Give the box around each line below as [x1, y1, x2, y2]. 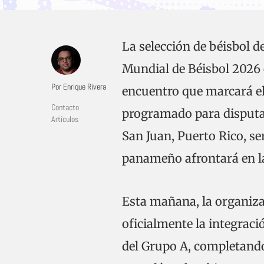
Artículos [51, 114, 78, 124]
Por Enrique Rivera [51, 81, 106, 92]
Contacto [51, 102, 79, 113]
